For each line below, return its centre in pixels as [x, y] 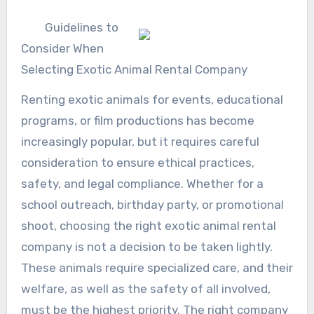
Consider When [62, 48]
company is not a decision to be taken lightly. [146, 246]
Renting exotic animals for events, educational [152, 99]
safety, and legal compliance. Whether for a [142, 183]
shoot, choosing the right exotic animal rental [148, 225]
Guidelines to [81, 27]
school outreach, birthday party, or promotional [152, 204]
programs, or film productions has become [137, 120]
